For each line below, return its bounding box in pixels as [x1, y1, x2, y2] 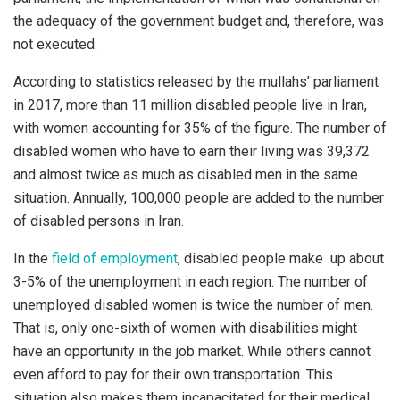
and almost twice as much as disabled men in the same [13, 166, 358, 184]
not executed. [13, 36, 97, 54]
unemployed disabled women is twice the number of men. [13, 296, 373, 314]
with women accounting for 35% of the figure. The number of [13, 120, 387, 137]
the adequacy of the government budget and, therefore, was [13, 12, 384, 30]
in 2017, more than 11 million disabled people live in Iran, [13, 96, 367, 114]
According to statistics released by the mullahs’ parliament [13, 73, 379, 91]
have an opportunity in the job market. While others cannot [13, 343, 371, 361]
